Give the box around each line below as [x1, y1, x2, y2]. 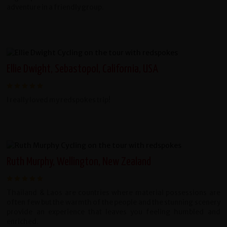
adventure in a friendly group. [7, 3, 104, 12]
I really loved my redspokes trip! [7, 95, 111, 104]
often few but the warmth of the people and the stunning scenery [7, 198, 220, 207]
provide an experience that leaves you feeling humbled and [7, 207, 220, 216]
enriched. [7, 217, 39, 226]
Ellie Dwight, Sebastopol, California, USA [7, 63, 159, 75]
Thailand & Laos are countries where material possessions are [7, 188, 220, 197]
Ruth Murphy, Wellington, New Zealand [7, 156, 152, 168]
